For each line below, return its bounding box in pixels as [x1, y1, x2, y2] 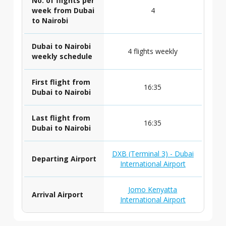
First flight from [31, 77, 90, 87]
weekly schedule [31, 51, 92, 61]
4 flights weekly [128, 46, 178, 56]
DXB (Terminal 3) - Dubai [111, 149, 194, 158]
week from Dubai [31, 6, 94, 15]
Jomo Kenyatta [128, 185, 178, 194]
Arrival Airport [31, 190, 83, 199]
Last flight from [31, 113, 90, 123]
